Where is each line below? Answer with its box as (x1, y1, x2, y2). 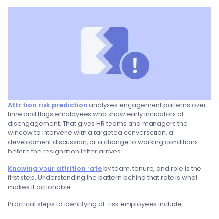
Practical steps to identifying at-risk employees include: (8, 199, 183, 209)
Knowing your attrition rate (8, 164, 102, 174)
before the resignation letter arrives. (8, 147, 122, 156)
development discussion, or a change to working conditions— (8, 137, 204, 147)
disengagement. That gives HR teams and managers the (8, 119, 188, 129)
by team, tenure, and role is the (102, 164, 201, 174)
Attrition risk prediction (8, 100, 88, 110)
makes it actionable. (8, 182, 72, 192)
